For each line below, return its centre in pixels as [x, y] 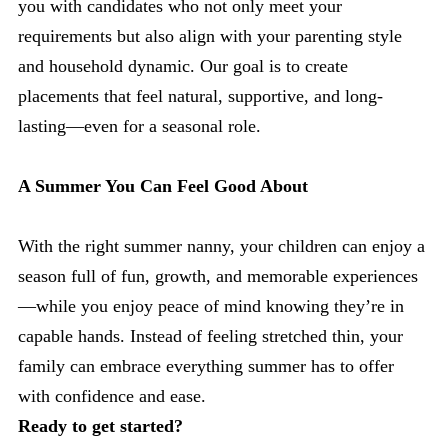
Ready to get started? [100, 426]
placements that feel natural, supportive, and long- [200, 96]
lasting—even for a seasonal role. [139, 126]
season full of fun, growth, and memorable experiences [218, 276]
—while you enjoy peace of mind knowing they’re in [211, 306]
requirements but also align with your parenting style [210, 36]
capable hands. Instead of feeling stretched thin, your [210, 336]
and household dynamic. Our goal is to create [183, 66]
